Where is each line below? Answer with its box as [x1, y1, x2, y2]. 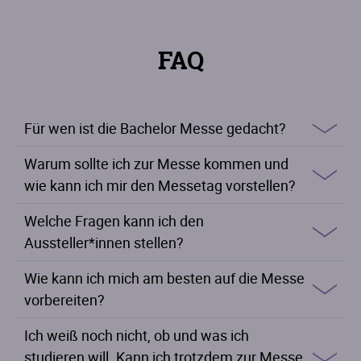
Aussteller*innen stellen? [24, 232, 184, 252]
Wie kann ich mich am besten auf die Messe [24, 268, 305, 288]
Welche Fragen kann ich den [24, 210, 204, 230]
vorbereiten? [24, 289, 105, 309]
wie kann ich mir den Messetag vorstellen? [24, 175, 296, 195]
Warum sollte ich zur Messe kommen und [24, 153, 288, 173]
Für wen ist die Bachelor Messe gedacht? [24, 118, 286, 138]
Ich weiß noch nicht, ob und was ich [24, 325, 249, 345]
